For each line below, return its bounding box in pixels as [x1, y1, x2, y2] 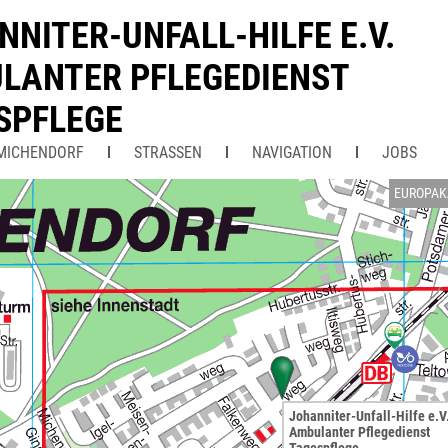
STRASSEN [134, 143, 192, 162]
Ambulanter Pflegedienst [289, 424, 430, 440]
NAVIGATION [252, 143, 332, 162]
